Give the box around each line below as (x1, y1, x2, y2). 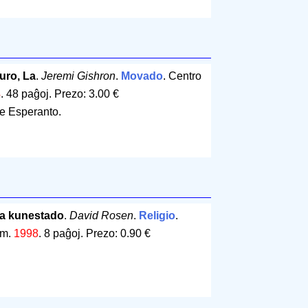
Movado (120, 70, 163, 82)
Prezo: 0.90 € (85, 228, 151, 240)
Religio (138, 210, 175, 222)
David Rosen (69, 210, 133, 222)
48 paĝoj (5, 88, 49, 100)
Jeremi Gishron (41, 70, 115, 82)
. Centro (162, 70, 201, 82)
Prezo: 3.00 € (54, 88, 119, 100)
